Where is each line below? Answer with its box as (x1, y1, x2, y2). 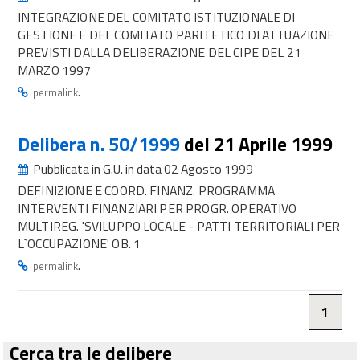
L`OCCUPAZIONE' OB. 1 (18, 234, 141, 253)
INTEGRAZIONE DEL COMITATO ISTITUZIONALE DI (18, 7, 296, 27)
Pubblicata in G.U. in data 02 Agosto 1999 (31, 159, 253, 178)
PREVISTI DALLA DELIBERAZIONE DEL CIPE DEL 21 (18, 43, 301, 62)
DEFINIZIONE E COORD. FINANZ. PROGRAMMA (18, 181, 275, 200)
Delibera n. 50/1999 (18, 130, 184, 158)
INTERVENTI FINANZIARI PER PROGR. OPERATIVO (18, 198, 297, 218)
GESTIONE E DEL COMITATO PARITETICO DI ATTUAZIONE (18, 25, 335, 44)
